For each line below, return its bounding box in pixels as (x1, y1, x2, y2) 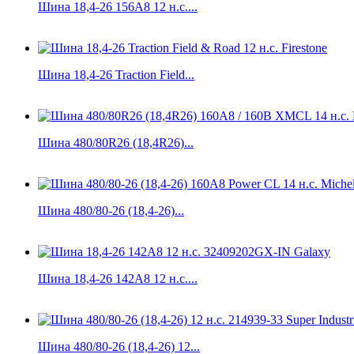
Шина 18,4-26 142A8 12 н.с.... (38, 271, 198, 285)
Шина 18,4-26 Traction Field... (38, 67, 194, 81)
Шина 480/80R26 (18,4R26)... (38, 135, 194, 149)
